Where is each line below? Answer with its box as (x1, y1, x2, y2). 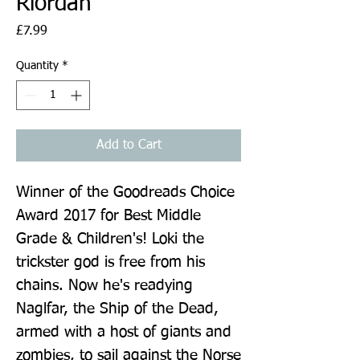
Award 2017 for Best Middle (16, 207, 201, 223)
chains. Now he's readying (16, 277, 193, 293)
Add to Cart (96, 138, 162, 152)
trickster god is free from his (16, 254, 205, 270)
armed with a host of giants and (16, 324, 231, 340)
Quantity (16, 59, 59, 72)
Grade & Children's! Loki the (16, 231, 204, 247)
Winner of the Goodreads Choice (16, 184, 235, 200)
